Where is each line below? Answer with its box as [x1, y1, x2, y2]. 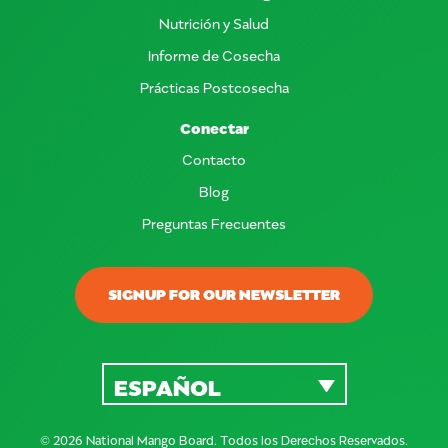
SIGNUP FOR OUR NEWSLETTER [108, 283, 340, 303]
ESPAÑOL [113, 371, 221, 401]
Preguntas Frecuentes [142, 213, 286, 233]
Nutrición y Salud [159, 13, 269, 33]
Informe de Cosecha [148, 45, 280, 65]
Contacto [182, 149, 246, 169]
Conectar [179, 117, 249, 138]
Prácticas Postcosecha [139, 77, 289, 97]
